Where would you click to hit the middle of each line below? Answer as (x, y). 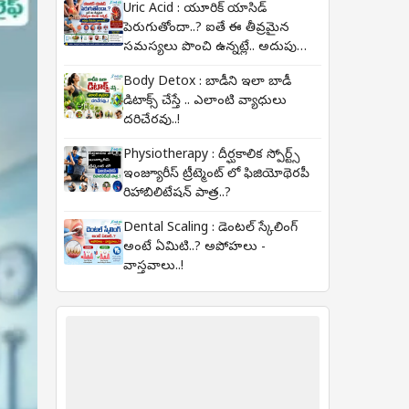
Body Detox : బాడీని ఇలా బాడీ (207, 83)
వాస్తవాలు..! (153, 267)
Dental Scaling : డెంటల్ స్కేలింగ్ (210, 229)
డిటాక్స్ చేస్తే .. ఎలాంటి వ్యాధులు (205, 102)
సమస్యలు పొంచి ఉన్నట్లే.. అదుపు (210, 48)
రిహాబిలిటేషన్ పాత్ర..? (177, 194)
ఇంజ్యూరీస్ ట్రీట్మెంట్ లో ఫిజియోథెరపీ (216, 175)
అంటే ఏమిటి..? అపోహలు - (194, 248)
